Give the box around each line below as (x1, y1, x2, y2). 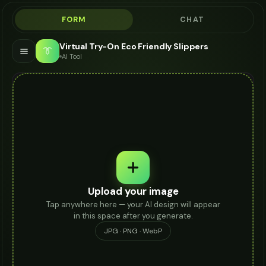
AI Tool (62, 52, 82, 61)
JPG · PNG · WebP (104, 226, 162, 236)
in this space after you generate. (73, 210, 193, 221)
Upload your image (87, 184, 179, 198)
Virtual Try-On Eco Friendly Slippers (59, 40, 208, 52)
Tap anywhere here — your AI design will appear (46, 199, 220, 210)
